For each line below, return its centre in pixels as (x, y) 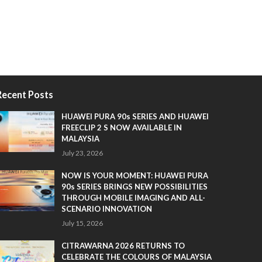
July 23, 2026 (82, 153)
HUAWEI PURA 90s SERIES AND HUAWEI (135, 116)
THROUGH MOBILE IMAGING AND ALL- (133, 198)
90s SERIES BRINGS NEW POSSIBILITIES (134, 187)
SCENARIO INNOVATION (106, 209)
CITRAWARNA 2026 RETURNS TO (123, 246)
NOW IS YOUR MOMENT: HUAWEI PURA (135, 175)
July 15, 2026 (82, 223)
